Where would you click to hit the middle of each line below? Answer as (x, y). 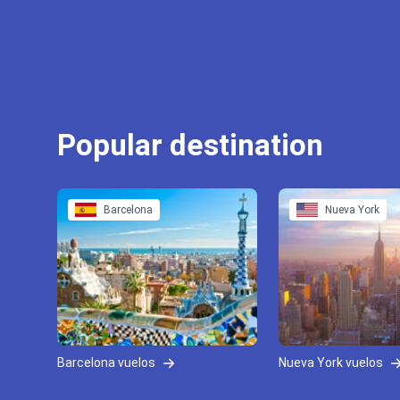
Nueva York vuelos (332, 362)
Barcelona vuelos (108, 362)
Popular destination (190, 145)
